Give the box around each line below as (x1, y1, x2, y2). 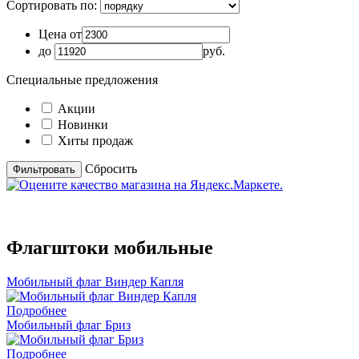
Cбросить (85, 162, 137, 175)
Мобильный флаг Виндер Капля (6, 274, 184, 288)
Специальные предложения (6, 73, 158, 87)
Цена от (38, 27, 82, 41)
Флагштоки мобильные (6, 236, 213, 258)
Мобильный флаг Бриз (6, 317, 131, 332)
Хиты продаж (58, 134, 133, 147)
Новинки (58, 118, 108, 131)
